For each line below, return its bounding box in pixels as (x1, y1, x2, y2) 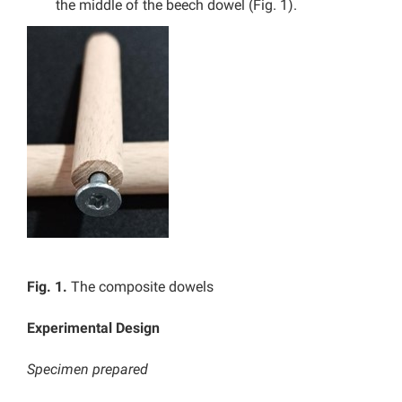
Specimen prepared (27, 361, 148, 379)
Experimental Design (27, 319, 160, 337)
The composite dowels (71, 278, 214, 296)
